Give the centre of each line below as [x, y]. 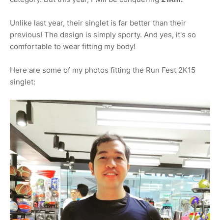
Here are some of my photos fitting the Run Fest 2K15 [103, 70]
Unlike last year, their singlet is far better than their [98, 23]
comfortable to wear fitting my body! [73, 47]
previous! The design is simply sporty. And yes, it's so [103, 35]
